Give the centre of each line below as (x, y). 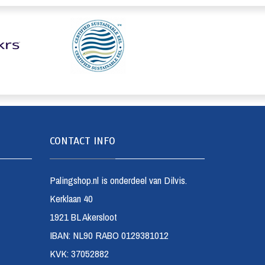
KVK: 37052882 (79, 253)
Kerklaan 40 (71, 198)
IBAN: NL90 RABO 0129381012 (109, 235)
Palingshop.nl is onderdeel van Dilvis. (118, 180)
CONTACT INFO (82, 140)
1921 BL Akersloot (83, 216)
